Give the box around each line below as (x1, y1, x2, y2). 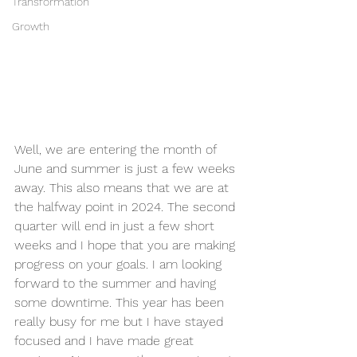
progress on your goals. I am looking (14, 257, 226, 273)
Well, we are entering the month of (14, 142, 220, 158)
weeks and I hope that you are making (14, 237, 239, 253)
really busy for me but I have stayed (14, 314, 227, 330)
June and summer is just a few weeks (14, 161, 239, 177)
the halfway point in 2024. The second (14, 199, 239, 215)
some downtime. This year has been (14, 295, 228, 311)
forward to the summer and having (14, 276, 220, 292)
